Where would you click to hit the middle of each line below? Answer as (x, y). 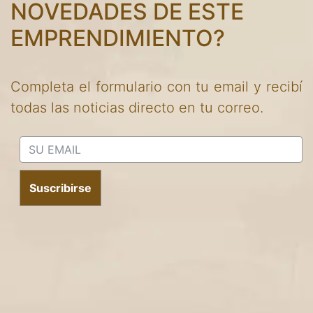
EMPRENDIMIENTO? (118, 38)
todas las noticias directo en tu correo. (137, 108)
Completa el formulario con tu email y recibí (156, 87)
